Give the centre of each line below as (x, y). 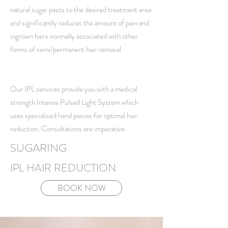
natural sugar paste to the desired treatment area (81, 10)
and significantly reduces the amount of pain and (80, 23)
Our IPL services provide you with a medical (74, 89)
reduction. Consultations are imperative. (68, 129)
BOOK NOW (81, 188)
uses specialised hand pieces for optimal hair (74, 116)
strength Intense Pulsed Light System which (74, 102)
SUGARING (38, 148)
